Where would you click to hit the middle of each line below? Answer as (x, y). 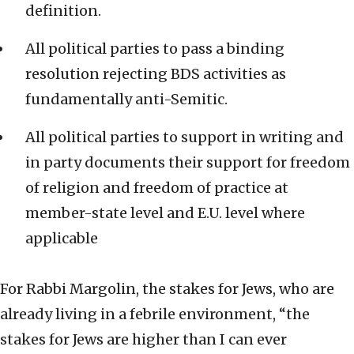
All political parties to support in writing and (185, 137)
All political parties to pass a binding (155, 49)
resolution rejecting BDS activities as (156, 74)
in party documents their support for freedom (188, 163)
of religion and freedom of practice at (157, 188)
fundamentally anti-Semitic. (126, 100)
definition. (63, 11)
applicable (62, 239)
